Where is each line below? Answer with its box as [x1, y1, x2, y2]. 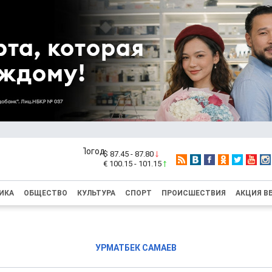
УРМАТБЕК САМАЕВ [95, 243, 177, 253]
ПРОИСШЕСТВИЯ [161, 189, 226, 197]
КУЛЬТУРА [77, 189, 115, 197]
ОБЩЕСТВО [24, 189, 67, 197]
